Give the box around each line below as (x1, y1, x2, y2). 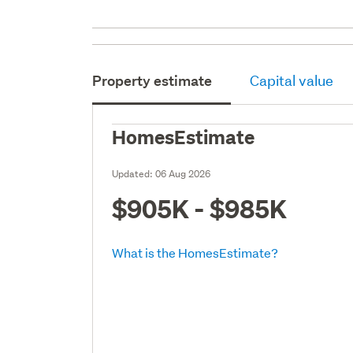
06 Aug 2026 (155, 166, 211, 180)
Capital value (250, 71, 334, 90)
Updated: (112, 166, 156, 180)
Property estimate (92, 71, 213, 90)
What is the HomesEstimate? (112, 243, 279, 261)
